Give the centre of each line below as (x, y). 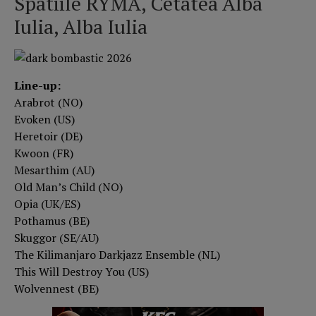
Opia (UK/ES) (47, 203)
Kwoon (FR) (44, 153)
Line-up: (37, 85)
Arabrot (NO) (48, 102)
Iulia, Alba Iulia (81, 27)
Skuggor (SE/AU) (56, 237)
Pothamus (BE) (52, 220)
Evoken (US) (44, 119)
